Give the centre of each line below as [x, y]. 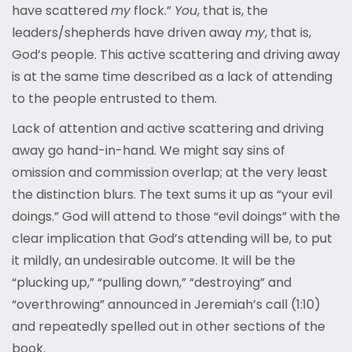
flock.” [152, 11]
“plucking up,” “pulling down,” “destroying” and [152, 283]
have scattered [61, 11]
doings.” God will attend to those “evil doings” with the [176, 217]
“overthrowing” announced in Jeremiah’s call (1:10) [166, 305]
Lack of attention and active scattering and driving [168, 129]
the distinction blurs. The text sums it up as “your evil [172, 195]
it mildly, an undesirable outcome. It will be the [154, 261]
